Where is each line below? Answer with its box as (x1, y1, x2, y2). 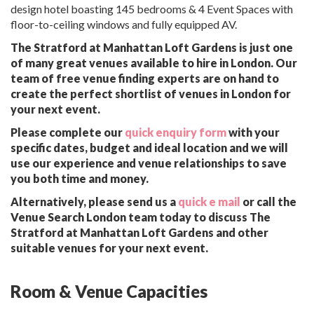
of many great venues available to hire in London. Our (11, 56, 297, 70)
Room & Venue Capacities (11, 281, 207, 302)
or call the (240, 195, 296, 209)
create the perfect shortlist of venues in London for (11, 87, 291, 101)
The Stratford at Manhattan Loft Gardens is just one (11, 41, 293, 55)
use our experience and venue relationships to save (11, 156, 287, 170)
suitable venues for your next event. (11, 241, 208, 255)
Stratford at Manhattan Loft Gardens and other (11, 226, 268, 240)
